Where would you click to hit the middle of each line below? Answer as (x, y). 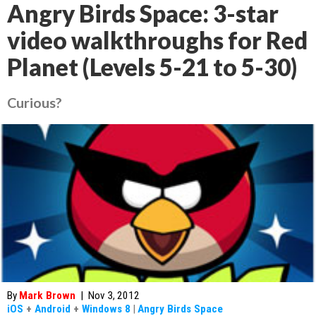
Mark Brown (47, 296)
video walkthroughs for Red (157, 40)
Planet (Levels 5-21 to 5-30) (152, 67)
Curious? (35, 102)
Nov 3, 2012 (114, 296)
